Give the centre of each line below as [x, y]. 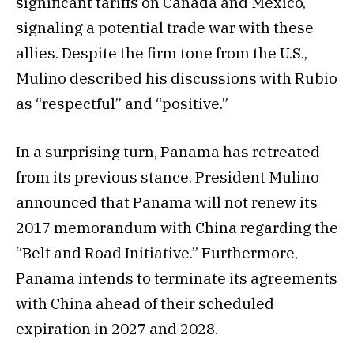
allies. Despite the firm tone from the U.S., [162, 53]
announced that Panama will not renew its [167, 203]
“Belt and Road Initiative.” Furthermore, [157, 253]
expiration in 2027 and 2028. [117, 329]
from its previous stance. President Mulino [168, 177]
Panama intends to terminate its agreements [177, 279]
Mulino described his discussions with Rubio [177, 78]
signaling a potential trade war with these [165, 27]
